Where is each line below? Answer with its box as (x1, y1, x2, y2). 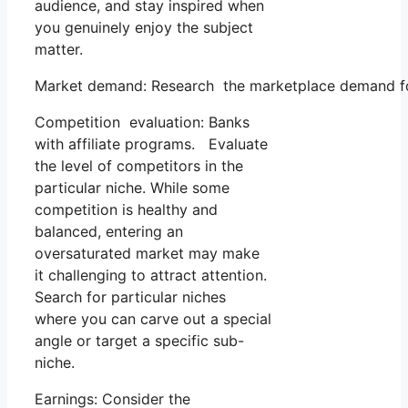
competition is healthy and (35, 200, 218, 219)
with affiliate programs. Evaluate (35, 135, 268, 154)
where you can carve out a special (35, 310, 271, 329)
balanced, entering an (35, 222, 183, 241)
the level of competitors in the (35, 157, 243, 176)
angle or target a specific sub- (35, 331, 244, 351)
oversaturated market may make (35, 244, 260, 263)
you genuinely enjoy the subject (35, 18, 253, 37)
